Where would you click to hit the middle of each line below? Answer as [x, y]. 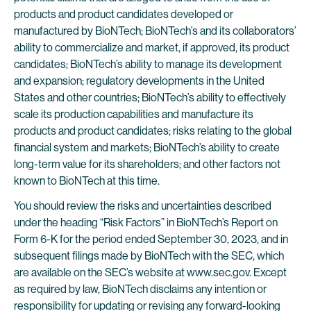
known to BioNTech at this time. [87, 181]
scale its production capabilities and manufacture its [134, 114]
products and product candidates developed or [124, 14]
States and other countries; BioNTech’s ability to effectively [150, 98]
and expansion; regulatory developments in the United [139, 81]
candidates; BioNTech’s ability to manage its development [148, 64]
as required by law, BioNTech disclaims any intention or [140, 289]
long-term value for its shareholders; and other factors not [147, 164]
